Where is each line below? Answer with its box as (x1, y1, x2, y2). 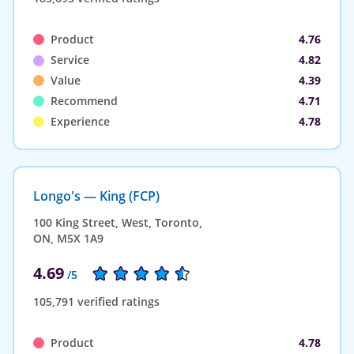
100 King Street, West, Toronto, (33, 214, 202, 230)
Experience (51, 113, 110, 129)
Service (51, 51, 89, 67)
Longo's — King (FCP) (33, 186, 160, 205)
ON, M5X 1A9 (33, 230, 104, 246)
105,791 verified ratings (33, 293, 160, 309)
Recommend (51, 92, 118, 108)
